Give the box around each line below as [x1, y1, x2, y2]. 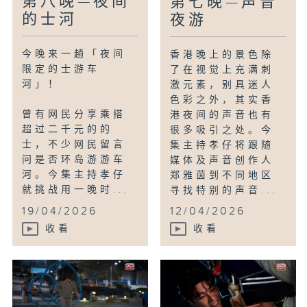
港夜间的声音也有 [170, 110, 275, 121]
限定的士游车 [22, 64, 101, 75]
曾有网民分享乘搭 [22, 109, 127, 121]
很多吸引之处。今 [170, 125, 275, 136]
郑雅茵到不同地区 [170, 170, 275, 182]
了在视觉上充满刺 [170, 64, 275, 76]
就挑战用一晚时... [22, 184, 130, 196]
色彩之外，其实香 [170, 95, 275, 106]
